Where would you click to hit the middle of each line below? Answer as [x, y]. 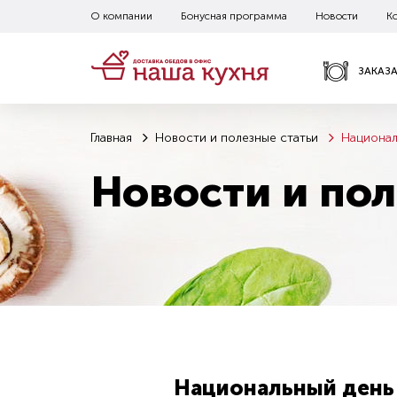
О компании [121, 16]
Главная [111, 138]
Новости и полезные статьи [237, 138]
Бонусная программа [234, 16]
